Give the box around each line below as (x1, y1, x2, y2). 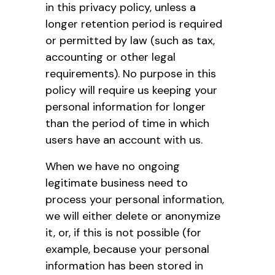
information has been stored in (45, 258, 203, 273)
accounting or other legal (45, 49, 176, 64)
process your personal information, (45, 192, 224, 207)
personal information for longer (45, 99, 206, 114)
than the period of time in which (45, 115, 209, 131)
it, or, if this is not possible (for (45, 225, 201, 240)
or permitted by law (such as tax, (45, 33, 215, 48)
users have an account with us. (45, 132, 203, 147)
